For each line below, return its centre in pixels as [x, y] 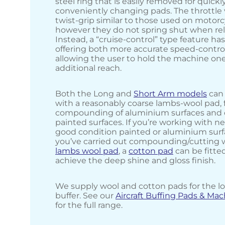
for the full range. [89, 205]
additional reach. [88, 68]
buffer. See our [85, 196]
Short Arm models [170, 94]
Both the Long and [94, 94]
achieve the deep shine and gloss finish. [135, 161]
